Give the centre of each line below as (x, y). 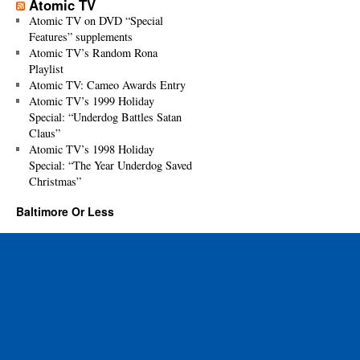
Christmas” (55, 182)
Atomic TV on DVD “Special (96, 21)
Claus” (44, 133)
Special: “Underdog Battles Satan (105, 117)
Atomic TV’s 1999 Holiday (91, 101)
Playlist (46, 69)
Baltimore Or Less (65, 212)
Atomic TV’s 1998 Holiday (91, 149)
